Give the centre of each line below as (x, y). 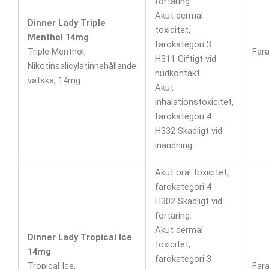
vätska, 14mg (54, 80)
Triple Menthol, (56, 51)
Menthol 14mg (58, 37)
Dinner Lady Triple (66, 23)
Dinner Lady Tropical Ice (80, 237)
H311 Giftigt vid (185, 59)
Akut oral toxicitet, (192, 172)
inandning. (174, 145)
